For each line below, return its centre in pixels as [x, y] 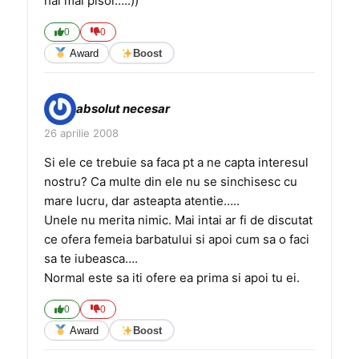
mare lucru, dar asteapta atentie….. [142, 201]
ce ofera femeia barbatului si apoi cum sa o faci [177, 239]
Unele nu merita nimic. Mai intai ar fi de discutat [178, 220]
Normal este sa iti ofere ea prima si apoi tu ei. [172, 278]
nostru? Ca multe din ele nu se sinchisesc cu [171, 182]
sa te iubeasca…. [91, 258]
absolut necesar [123, 109]
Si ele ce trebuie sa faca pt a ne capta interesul [176, 162]
